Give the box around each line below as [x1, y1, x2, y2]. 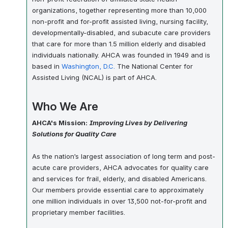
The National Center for [115, 62, 193, 71]
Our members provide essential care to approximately [32, 186, 204, 194]
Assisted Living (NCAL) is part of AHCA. [32, 73, 157, 82]
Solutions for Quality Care [32, 130, 117, 138]
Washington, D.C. [62, 62, 115, 71]
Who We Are [32, 99, 98, 113]
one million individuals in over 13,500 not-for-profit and [32, 197, 207, 206]
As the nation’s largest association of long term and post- [32, 152, 215, 161]
